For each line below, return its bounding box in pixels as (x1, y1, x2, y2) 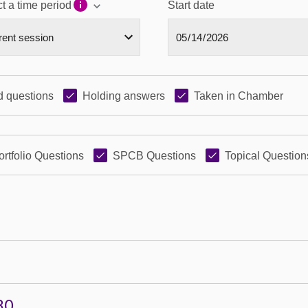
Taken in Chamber (194, 90, 283, 102)
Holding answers (82, 90, 165, 102)
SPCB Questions (113, 150, 196, 162)
